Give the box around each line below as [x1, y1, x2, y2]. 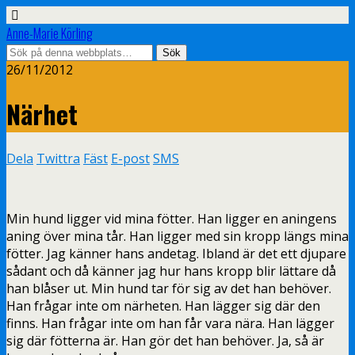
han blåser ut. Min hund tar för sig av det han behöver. [6, 279, 331, 297]
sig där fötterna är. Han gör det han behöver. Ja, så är [6, 331, 324, 349]
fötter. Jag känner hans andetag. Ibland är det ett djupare [6, 244, 346, 262]
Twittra [36, 149, 80, 167]
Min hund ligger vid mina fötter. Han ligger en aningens [6, 209, 337, 227]
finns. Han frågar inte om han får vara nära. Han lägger [6, 314, 334, 332]
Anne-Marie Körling [6, 24, 93, 43]
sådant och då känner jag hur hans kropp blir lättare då [6, 261, 336, 280]
